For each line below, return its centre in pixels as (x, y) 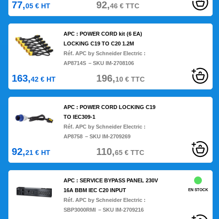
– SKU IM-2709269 (108, 137)
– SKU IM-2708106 (111, 63)
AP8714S (75, 63)
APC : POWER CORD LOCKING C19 (110, 107)
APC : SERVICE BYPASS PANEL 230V (111, 181)
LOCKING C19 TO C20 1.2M (99, 44)
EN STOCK (198, 190)
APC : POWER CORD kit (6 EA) (103, 34)
